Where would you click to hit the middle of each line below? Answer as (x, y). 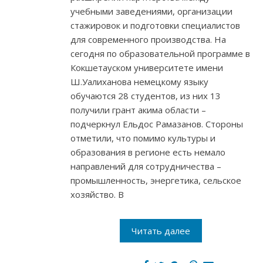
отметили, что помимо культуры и (143, 138)
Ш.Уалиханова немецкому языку (139, 82)
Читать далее (161, 231)
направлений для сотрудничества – (146, 166)
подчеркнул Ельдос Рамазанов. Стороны (157, 124)
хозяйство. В (97, 195)
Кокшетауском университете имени (147, 68)
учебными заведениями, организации (151, 11)
